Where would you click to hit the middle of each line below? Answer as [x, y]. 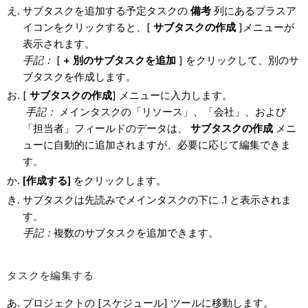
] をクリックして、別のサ [237, 60]
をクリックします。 [118, 181]
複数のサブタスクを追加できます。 [136, 232]
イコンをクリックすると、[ [88, 27]
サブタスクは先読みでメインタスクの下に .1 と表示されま [157, 199]
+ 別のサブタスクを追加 [119, 60]
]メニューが [265, 27]
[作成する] [46, 181]
